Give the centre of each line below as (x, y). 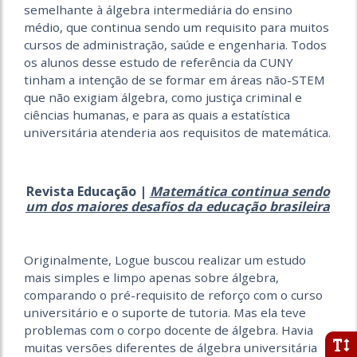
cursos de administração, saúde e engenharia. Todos (175, 44)
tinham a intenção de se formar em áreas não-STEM (175, 79)
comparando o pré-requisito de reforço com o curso (173, 294)
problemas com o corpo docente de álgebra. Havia (169, 330)
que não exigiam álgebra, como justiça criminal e (163, 97)
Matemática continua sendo (239, 191)
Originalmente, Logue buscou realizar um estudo (165, 259)
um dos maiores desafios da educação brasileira (178, 206)
